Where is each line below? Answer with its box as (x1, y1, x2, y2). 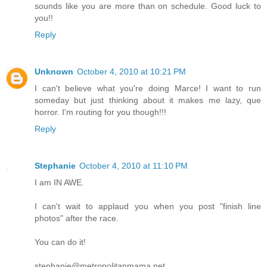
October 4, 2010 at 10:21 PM (77, 66, 186, 76)
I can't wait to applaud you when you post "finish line (35, 201, 261, 211)
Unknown (35, 66, 73, 76)
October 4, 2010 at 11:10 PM (79, 160, 188, 170)
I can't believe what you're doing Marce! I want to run (35, 83, 261, 93)
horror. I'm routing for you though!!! (35, 107, 166, 117)
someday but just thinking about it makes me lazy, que (35, 95, 261, 105)
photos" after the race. (35, 213, 119, 223)
